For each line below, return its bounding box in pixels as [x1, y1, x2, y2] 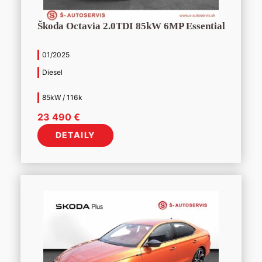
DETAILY [55, 130, 95, 140]
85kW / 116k [42, 92, 82, 102]
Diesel [42, 68, 63, 77]
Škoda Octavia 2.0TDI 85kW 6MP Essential [37, 20, 225, 32]
